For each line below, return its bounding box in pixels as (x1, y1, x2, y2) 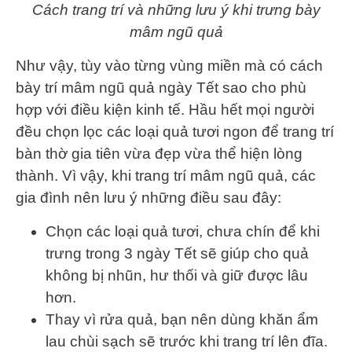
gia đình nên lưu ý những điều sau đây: (16, 189, 285, 207)
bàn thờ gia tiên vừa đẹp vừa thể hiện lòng (16, 145, 302, 163)
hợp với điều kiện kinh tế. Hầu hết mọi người (16, 101, 314, 119)
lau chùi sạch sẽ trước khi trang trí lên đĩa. (46, 333, 328, 350)
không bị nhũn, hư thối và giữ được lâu (46, 267, 308, 284)
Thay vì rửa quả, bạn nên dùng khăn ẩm (46, 311, 318, 328)
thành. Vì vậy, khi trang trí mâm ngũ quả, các (16, 167, 316, 185)
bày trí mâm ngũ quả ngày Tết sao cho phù (16, 79, 306, 97)
